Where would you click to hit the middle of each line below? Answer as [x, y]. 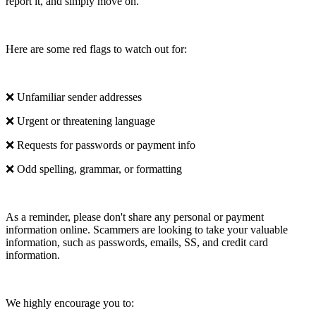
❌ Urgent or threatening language [80, 121]
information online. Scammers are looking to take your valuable [147, 229]
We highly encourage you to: [71, 303]
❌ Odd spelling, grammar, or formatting [94, 169]
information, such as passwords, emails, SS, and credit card [137, 242]
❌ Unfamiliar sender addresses [74, 97]
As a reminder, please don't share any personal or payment [135, 217]
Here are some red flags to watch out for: [96, 49]
